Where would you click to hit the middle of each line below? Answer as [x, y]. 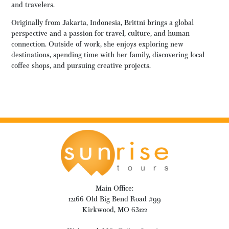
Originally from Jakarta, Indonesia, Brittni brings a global [102, 22]
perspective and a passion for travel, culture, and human [100, 33]
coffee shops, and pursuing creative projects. [81, 65]
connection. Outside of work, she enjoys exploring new [97, 44]
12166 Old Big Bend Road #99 [114, 199]
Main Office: [114, 188]
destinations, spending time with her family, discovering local [108, 55]
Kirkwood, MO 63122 [114, 210]
